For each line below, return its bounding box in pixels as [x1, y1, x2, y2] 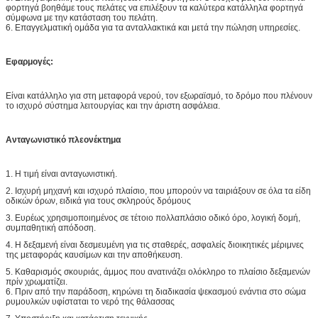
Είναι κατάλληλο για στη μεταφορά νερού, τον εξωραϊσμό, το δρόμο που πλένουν [6, 90, 312, 101]
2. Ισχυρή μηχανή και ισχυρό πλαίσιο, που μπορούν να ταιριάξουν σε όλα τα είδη [6, 185, 311, 196]
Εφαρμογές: [6, 56, 53, 67]
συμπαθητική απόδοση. [6, 222, 96, 233]
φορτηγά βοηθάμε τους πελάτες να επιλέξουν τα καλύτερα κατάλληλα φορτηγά [6, 2, 303, 13]
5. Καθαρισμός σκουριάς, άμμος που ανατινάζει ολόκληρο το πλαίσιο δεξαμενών [6, 266, 310, 277]
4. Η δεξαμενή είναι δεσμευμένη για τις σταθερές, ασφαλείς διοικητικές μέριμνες [6, 239, 304, 250]
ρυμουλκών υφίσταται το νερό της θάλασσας [6, 296, 175, 307]
